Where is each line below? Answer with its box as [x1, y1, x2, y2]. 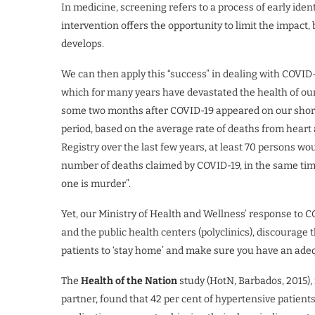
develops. [61, 37, 104, 50]
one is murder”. [61, 177, 131, 190]
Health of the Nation [81, 274, 179, 287]
